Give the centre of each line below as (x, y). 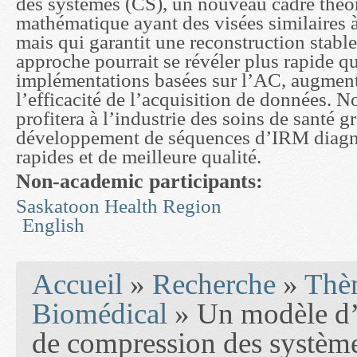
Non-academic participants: (142, 182)
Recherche (214, 284)
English (53, 226)
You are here (48, 268)
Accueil (77, 284)
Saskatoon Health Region (119, 206)
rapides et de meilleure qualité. (139, 157)
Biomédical (100, 314)
